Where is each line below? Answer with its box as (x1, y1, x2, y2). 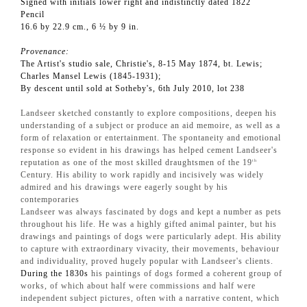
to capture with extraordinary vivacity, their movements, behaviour (21, 244, 280, 254)
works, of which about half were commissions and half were (21, 281, 256, 291)
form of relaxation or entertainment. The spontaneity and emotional (21, 133, 281, 143)
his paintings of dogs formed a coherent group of (91, 269, 282, 279)
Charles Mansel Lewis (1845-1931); (21, 71, 161, 82)
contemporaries (21, 195, 79, 205)
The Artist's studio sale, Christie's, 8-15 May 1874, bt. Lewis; (21, 59, 262, 69)
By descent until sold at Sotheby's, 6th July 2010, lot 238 (21, 84, 245, 94)
